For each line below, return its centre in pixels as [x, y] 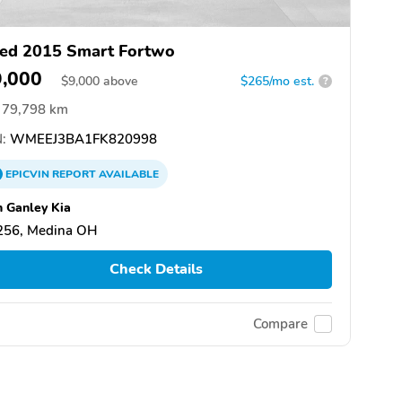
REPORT [74, 174]
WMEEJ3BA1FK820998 [82, 139]
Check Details [156, 270]
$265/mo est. [277, 81]
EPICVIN [29, 174]
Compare [280, 324]
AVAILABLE [127, 174]
